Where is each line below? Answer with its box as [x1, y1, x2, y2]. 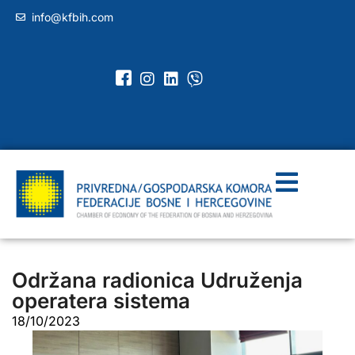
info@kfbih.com [32, 10, 113, 24]
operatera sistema [12, 288, 190, 313]
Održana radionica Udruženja [12, 267, 303, 292]
